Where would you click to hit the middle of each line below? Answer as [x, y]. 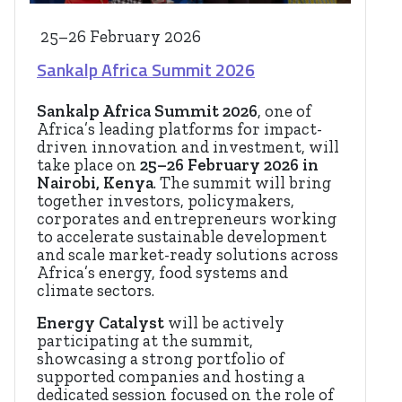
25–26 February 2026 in [229, 165]
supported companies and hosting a [171, 376]
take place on [88, 165]
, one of [284, 111]
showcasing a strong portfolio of [161, 358]
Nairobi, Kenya [95, 183]
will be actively [224, 323]
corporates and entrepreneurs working [187, 218]
